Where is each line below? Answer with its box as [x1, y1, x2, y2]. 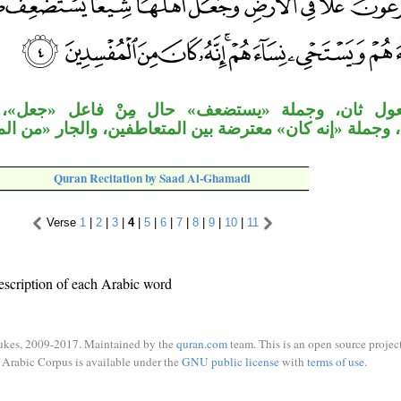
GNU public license [181, 353, 279, 370]
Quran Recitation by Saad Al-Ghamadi [54, 169, 251, 188]
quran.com [176, 336, 227, 352]
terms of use [306, 353, 364, 370]
